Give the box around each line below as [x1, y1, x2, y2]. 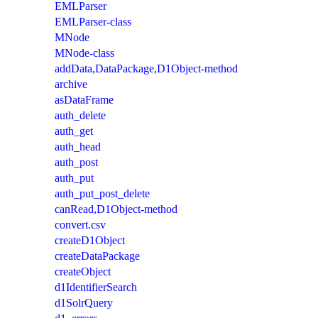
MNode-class [55, 46, 114, 59]
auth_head [55, 140, 101, 153]
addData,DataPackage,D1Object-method [55, 62, 238, 75]
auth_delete [55, 109, 106, 121]
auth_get [55, 124, 93, 137]
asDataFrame [55, 93, 114, 106]
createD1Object [55, 234, 125, 246]
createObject [55, 265, 111, 278]
